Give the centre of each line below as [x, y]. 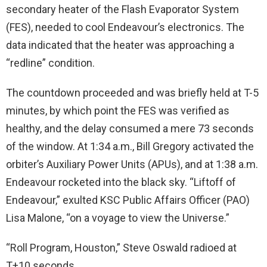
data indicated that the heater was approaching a [120, 45]
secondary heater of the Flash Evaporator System [122, 9]
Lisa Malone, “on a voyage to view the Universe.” [118, 218]
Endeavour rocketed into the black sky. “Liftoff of [121, 182]
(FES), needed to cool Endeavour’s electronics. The [125, 27]
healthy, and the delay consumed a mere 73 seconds [130, 128]
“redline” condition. [50, 63]
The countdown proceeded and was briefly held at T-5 [132, 92]
